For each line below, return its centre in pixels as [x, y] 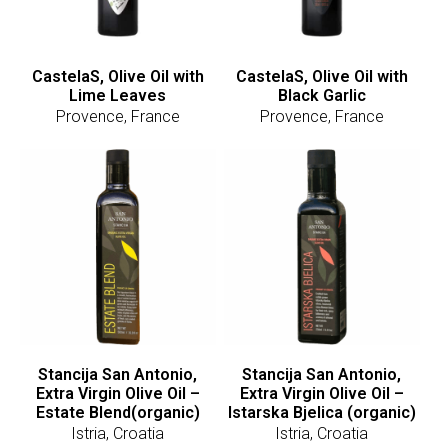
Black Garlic [321, 96]
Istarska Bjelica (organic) [321, 412]
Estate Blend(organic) [117, 412]
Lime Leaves [118, 96]
